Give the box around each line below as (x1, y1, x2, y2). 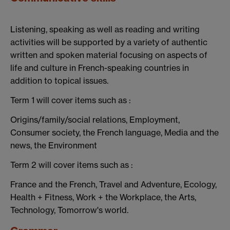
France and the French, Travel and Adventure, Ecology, (10, 179, 217, 189)
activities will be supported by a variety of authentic (10, 37, 207, 48)
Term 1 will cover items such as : (10, 95, 131, 106)
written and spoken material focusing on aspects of (10, 50, 207, 61)
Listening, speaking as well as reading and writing (10, 24, 200, 35)
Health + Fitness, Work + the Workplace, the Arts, (10, 191, 196, 202)
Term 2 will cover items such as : (10, 159, 133, 170)
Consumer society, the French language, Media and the (10, 127, 219, 138)
